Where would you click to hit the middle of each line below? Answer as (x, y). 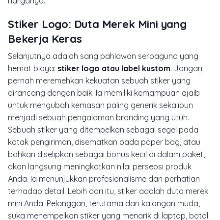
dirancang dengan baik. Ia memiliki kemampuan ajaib (104, 93)
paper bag (160, 142)
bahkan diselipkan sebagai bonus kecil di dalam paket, (106, 154)
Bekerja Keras (45, 39)
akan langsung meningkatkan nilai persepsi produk (100, 166)
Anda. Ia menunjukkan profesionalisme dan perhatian (104, 179)
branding (132, 117)
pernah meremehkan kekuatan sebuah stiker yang (99, 80)
